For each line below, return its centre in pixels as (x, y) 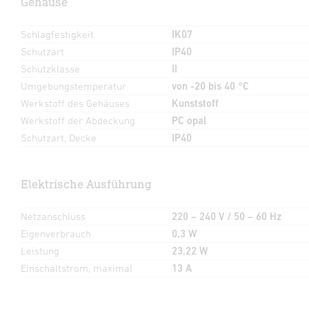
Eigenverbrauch (56, 233)
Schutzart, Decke (59, 137)
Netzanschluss (53, 216)
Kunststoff (195, 103)
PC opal (189, 120)
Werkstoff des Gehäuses (75, 103)
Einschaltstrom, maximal (77, 268)
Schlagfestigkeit (57, 34)
